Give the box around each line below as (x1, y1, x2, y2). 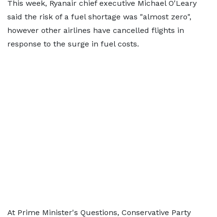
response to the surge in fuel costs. (7, 39, 139, 48)
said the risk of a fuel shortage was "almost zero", (7, 12, 191, 21)
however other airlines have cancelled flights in (7, 26, 184, 35)
